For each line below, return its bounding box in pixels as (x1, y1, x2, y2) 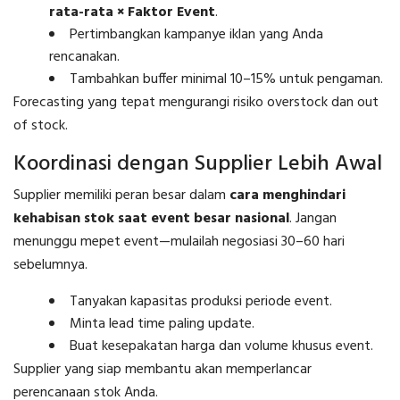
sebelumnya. (13, 253, 87, 277)
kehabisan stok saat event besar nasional (13, 206, 289, 230)
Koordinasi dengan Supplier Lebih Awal (13, 146, 382, 181)
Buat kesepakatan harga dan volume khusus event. (70, 334, 373, 358)
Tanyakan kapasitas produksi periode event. (70, 289, 332, 313)
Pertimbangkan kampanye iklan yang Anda (70, 22, 323, 46)
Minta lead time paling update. (70, 312, 254, 336)
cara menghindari (229, 183, 346, 207)
